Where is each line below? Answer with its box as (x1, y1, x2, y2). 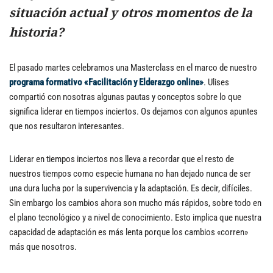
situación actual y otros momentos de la (9, 4, 252, 21)
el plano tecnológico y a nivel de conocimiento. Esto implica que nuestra (9, 212, 261, 223)
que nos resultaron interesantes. (9, 121, 124, 132)
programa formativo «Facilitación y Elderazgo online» (9, 77, 204, 88)
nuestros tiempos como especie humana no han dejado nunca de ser (9, 168, 251, 179)
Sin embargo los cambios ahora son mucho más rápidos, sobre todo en (9, 197, 261, 208)
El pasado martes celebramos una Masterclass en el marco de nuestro (9, 62, 257, 73)
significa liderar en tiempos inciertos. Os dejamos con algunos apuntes (9, 106, 258, 117)
